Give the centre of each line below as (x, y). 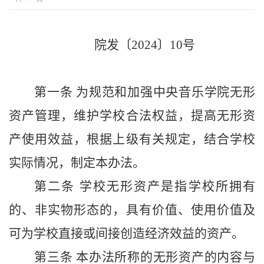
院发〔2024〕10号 (145, 45)
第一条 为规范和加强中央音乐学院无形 (145, 92)
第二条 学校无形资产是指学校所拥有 (145, 187)
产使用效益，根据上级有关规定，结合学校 (132, 139)
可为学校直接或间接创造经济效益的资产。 (126, 234)
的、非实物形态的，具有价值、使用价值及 (132, 210)
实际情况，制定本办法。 (77, 163)
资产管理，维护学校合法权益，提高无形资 (132, 116)
